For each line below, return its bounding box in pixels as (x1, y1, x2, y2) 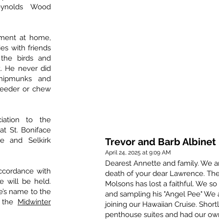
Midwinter (18, 197, 51, 207)
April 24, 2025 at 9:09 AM (105, 149, 171, 156)
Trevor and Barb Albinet (105, 136, 216, 148)
